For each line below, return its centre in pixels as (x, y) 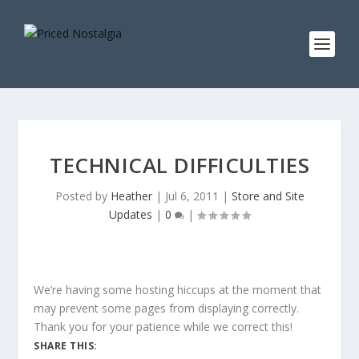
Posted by (83, 196)
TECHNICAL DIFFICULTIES (179, 165)
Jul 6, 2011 (192, 196)
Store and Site (268, 196)
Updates (131, 214)
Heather (131, 196)
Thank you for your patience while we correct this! (163, 327)
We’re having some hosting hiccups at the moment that (178, 290)
